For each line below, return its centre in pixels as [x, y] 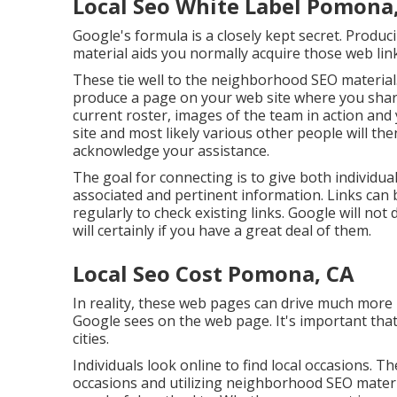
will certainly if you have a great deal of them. [222, 230]
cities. [91, 338]
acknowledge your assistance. [171, 150]
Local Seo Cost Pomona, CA [214, 273]
